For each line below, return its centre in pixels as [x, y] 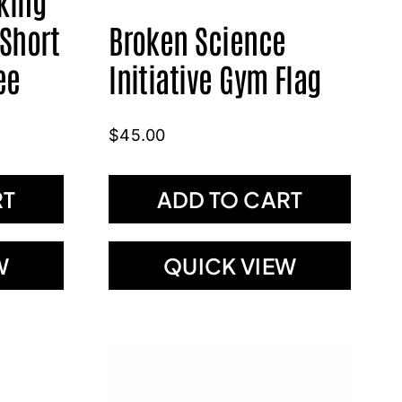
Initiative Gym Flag [215, 77]
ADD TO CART [230, 199]
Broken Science [197, 39]
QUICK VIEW [230, 265]
